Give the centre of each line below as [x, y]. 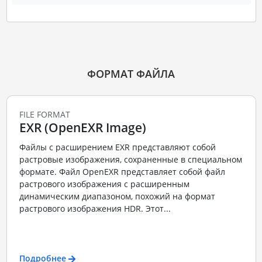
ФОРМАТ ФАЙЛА [131, 73]
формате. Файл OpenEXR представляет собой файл [122, 172]
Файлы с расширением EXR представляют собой [117, 147]
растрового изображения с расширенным [104, 184]
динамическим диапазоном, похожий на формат [117, 196]
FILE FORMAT [44, 114]
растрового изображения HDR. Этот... [95, 209]
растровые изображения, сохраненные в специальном [130, 160]
